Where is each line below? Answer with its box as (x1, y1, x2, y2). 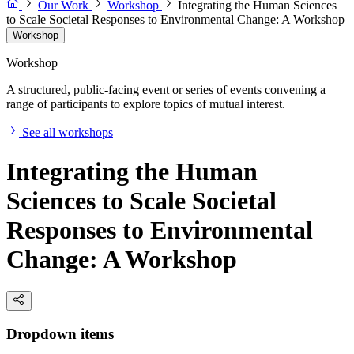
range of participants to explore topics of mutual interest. (6, 97, 285, 111)
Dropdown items (6, 325, 114, 342)
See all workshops (22, 126, 113, 140)
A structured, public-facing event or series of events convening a (6, 83, 326, 97)
